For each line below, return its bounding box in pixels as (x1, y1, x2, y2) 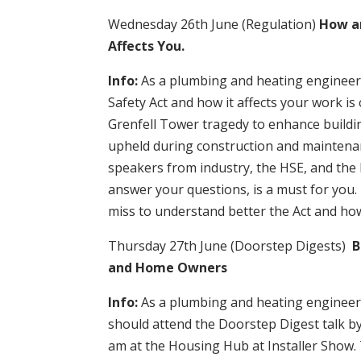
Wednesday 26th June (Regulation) (108, 15, 320, 33)
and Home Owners (108, 258, 228, 276)
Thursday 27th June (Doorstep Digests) (108, 236, 353, 255)
